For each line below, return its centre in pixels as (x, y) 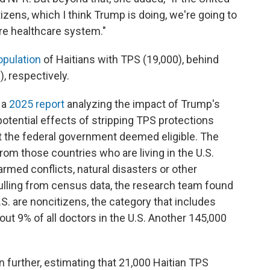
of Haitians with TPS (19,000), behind (130, 60)
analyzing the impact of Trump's (142, 104)
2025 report (37, 104)
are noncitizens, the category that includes (114, 202)
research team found (183, 186)
